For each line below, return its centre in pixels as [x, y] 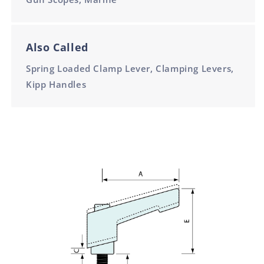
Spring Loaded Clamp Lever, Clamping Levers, [130, 68]
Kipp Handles [56, 84]
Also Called [57, 47]
